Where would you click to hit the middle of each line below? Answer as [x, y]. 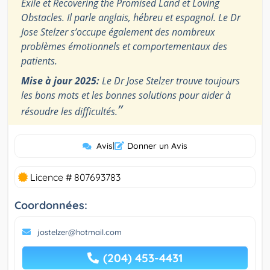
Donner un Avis [157, 146]
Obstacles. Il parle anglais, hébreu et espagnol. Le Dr [131, 18]
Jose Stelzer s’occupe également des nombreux [118, 32]
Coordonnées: [51, 206]
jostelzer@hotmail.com [80, 232]
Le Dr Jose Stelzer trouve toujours [170, 81]
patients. [39, 61]
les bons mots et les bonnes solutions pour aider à [126, 96]
